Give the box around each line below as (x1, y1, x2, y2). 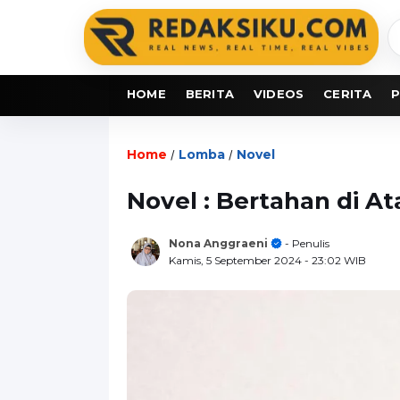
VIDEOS (254, 86, 304, 101)
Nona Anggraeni (169, 236, 268, 250)
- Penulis (282, 236, 329, 250)
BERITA (185, 86, 235, 101)
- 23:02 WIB (304, 253, 366, 267)
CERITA (323, 86, 372, 101)
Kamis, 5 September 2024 (169, 253, 304, 267)
